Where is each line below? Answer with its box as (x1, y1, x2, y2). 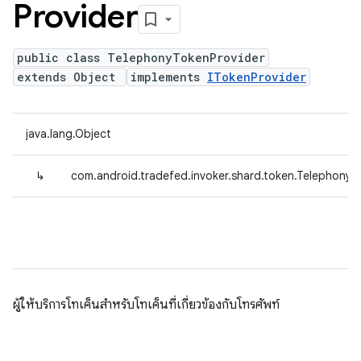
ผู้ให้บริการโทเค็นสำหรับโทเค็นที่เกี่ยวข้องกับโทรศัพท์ (13, 297, 280, 313)
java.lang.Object (26, 127, 111, 141)
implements (131, 69, 207, 85)
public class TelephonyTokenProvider (17, 50, 265, 65)
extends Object (17, 69, 122, 85)
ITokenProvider (207, 69, 306, 85)
